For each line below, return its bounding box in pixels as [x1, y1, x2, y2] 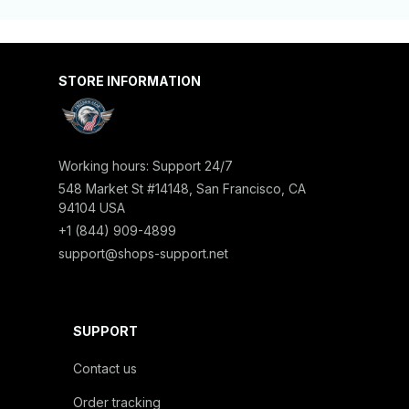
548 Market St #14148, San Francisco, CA [58, 181, 306, 196]
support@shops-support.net [58, 246, 228, 261]
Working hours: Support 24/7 [58, 158, 233, 173]
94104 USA [58, 200, 125, 215]
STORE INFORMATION [58, 73, 201, 89]
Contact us [73, 361, 137, 376]
